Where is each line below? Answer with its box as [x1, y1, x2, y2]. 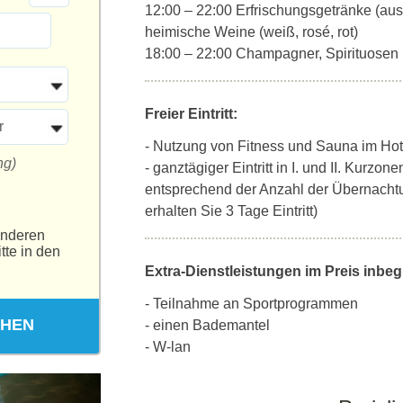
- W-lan [145, 339, 191, 354]
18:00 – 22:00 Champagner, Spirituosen [145, 46, 399, 61]
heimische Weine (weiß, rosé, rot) [145, 24, 358, 40]
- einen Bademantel [145, 318, 270, 333]
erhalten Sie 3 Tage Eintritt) [145, 203, 318, 219]
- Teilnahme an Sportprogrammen [145, 296, 358, 311]
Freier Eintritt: [145, 106, 237, 121]
